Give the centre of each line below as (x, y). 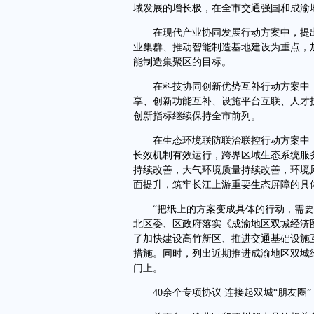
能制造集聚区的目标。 (182, 62)
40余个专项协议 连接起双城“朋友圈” (222, 293)
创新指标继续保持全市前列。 (197, 116)
